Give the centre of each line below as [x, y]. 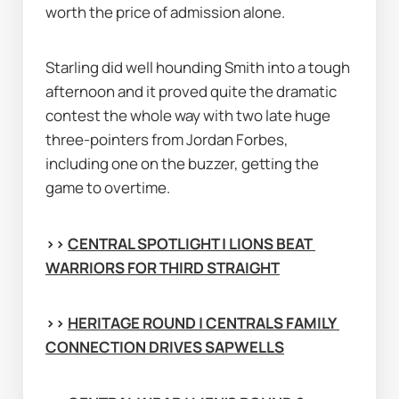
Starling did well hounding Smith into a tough [198, 68]
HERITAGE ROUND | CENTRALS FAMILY [203, 323]
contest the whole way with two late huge [188, 116]
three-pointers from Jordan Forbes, [167, 140]
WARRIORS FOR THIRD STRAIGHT [163, 267]
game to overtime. [108, 188]
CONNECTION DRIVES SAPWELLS [165, 347]
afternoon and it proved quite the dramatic [191, 92]
